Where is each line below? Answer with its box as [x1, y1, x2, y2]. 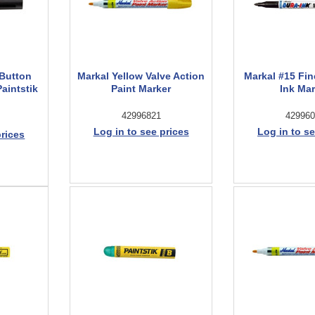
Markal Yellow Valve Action [77, 70, 205, 82]
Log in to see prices [93, 126, 189, 137]
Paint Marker [111, 83, 172, 94]
